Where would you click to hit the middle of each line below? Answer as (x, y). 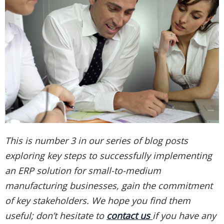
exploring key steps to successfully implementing (108, 155)
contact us (128, 215)
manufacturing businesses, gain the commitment (109, 185)
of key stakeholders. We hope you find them (98, 200)
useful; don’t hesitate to (56, 215)
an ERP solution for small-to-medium (83, 170)
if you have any (184, 215)
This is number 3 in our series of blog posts (96, 140)
